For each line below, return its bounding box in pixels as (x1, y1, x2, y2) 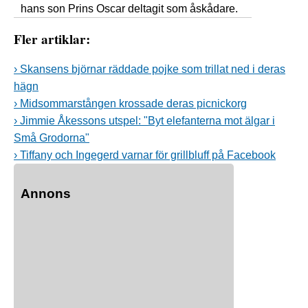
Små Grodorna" (14, 131, 89, 144)
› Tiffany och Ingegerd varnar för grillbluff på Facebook (14, 148, 276, 161)
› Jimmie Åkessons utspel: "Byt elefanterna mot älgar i (14, 114, 275, 126)
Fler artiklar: (14, 29, 90, 49)
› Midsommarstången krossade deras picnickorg (14, 97, 247, 109)
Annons (21, 186, 71, 201)
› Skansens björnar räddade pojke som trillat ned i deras (14, 63, 285, 75)
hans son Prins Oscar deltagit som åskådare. (21, 3, 238, 15)
